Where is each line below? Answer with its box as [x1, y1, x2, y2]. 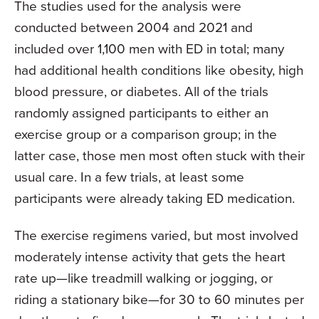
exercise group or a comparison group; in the [14, 123, 277, 145]
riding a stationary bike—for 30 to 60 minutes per [14, 288, 304, 310]
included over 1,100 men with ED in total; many [14, 38, 284, 59]
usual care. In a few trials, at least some [14, 166, 244, 187]
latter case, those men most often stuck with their [14, 145, 305, 166]
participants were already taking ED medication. [14, 187, 295, 209]
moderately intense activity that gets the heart [14, 246, 286, 267]
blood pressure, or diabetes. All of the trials [14, 80, 268, 102]
